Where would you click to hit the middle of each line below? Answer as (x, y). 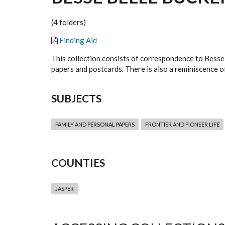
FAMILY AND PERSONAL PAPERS (95, 125)
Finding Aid (78, 40)
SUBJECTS (76, 98)
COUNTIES (78, 163)
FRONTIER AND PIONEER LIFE (182, 125)
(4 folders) (69, 22)
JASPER (65, 189)
